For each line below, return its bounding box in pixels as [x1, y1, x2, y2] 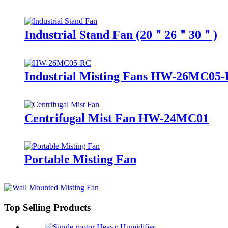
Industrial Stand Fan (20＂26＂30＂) [24, 27, 217, 41]
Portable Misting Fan [24, 153, 136, 166]
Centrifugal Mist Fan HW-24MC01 [24, 111, 209, 125]
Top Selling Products [4, 202, 91, 213]
